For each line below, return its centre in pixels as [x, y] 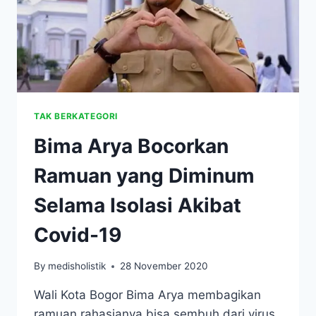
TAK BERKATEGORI [76, 116]
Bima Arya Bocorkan [131, 146]
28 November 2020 [164, 266]
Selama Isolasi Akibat [138, 205]
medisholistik [77, 266]
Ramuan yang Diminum [144, 175]
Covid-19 [78, 235]
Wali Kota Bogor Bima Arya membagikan [147, 295]
